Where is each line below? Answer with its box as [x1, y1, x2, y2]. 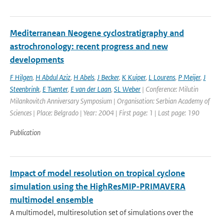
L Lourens [148, 73, 175, 82]
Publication [10, 128, 40, 137]
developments [10, 54, 64, 65]
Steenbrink [10, 84, 39, 94]
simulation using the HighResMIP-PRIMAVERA [10, 181, 185, 192]
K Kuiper [122, 73, 146, 82]
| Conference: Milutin [141, 84, 198, 94]
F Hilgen [10, 73, 33, 82]
